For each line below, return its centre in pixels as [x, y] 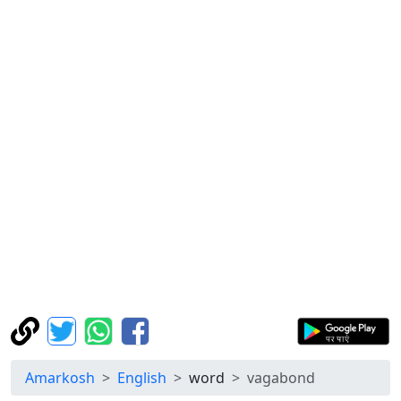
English [142, 378]
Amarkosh [60, 378]
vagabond [281, 378]
